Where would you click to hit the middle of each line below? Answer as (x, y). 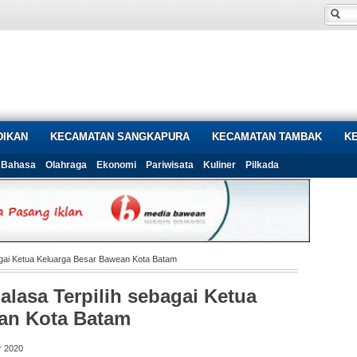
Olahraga (66, 165)
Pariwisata (170, 165)
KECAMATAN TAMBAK (267, 137)
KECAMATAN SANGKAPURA (120, 137)
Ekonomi (116, 165)
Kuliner (220, 165)
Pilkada (262, 165)
